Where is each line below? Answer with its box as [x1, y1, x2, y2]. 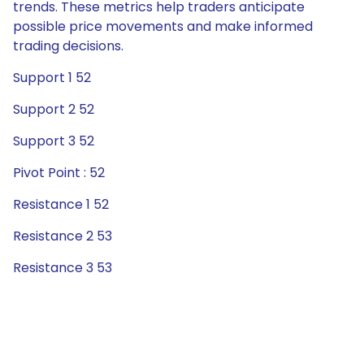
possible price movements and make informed [13, 17, 313, 36]
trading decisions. [13, 37, 123, 55]
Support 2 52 [13, 100, 94, 119]
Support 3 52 [13, 132, 94, 150]
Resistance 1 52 [13, 195, 109, 214]
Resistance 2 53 [13, 227, 112, 245]
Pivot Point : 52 [13, 163, 105, 182]
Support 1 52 [13, 68, 91, 87]
